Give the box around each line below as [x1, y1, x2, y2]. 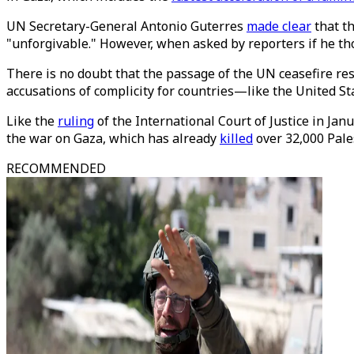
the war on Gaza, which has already [6, 130, 220, 147]
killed [220, 130, 253, 147]
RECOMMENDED [6, 160, 106, 177]
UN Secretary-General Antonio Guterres [6, 17, 247, 35]
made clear [247, 17, 311, 35]
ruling [58, 112, 94, 130]
